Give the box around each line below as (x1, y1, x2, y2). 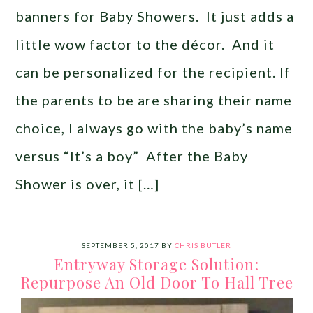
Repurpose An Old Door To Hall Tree (20, 271, 293, 293)
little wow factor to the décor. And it (15, 35, 275, 52)
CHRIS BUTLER (175, 240, 231, 249)
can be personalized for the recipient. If (15, 63, 291, 80)
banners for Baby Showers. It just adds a (15, 7, 295, 24)
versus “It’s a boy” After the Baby (15, 147, 249, 164)
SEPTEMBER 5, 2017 (82, 240, 159, 249)
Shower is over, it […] (15, 175, 160, 192)
